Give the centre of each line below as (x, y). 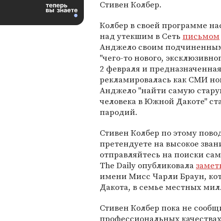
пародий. (119, 112)
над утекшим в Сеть (141, 36)
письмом (201, 36)
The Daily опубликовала (148, 165)
